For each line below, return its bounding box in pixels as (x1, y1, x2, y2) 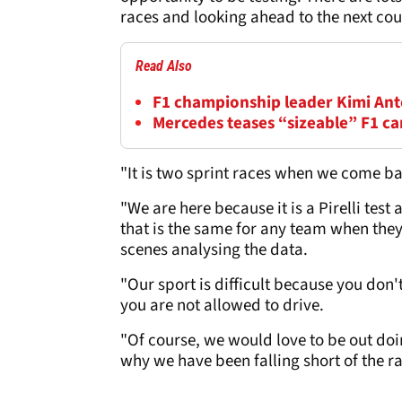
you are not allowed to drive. (120, 293, 324, 318)
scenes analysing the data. (120, 237, 308, 262)
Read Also (135, 57, 192, 74)
